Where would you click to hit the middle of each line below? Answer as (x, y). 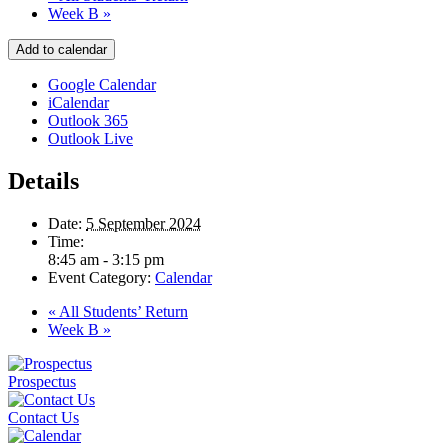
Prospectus (42, 381)
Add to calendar (61, 49)
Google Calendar (102, 84)
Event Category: (99, 277)
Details (43, 180)
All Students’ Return (122, 311)
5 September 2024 (143, 223)
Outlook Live (90, 138)
